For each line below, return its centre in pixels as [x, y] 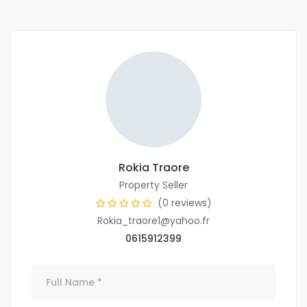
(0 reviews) [184, 203]
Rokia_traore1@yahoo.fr [153, 221]
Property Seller [153, 185]
